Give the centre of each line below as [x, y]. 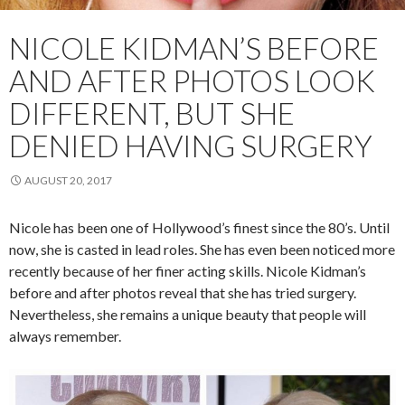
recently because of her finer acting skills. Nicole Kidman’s [188, 271]
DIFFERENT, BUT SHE [152, 113]
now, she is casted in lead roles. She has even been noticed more [202, 250]
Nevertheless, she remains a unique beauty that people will [188, 315]
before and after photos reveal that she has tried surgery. [183, 293]
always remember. [65, 336]
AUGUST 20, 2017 [68, 181]
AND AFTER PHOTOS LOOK [192, 81]
